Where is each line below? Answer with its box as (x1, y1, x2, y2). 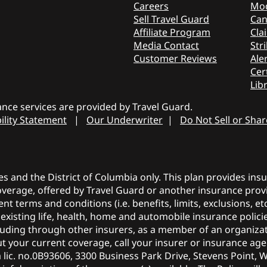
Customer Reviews (133, 51, 217, 65)
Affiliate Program (133, 25, 210, 39)
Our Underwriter (86, 113, 163, 126)
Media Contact (133, 38, 199, 52)
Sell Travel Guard (133, 12, 209, 26)
